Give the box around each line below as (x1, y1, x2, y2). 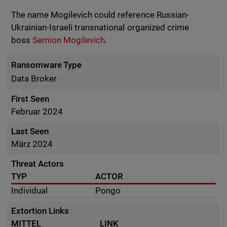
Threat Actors (11, 159, 64, 169)
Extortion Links (11, 206, 69, 216)
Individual (11, 185, 48, 196)
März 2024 (11, 139, 53, 149)
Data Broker (11, 73, 57, 84)
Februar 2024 (11, 106, 63, 117)
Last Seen (11, 126, 49, 136)
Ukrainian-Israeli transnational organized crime (11, 22, 189, 32)
